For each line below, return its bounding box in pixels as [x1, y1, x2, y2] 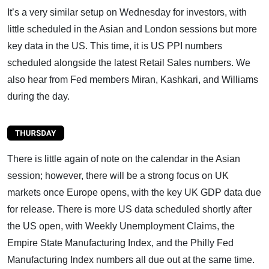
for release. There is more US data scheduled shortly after [7, 204, 252, 215]
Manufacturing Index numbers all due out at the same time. [7, 255, 255, 265]
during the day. [7, 91, 70, 102]
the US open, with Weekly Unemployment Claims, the [7, 221, 235, 232]
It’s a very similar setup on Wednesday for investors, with [7, 7, 247, 18]
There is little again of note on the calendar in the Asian [7, 154, 240, 165]
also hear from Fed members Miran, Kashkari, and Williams [7, 74, 258, 85]
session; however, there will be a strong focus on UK [7, 171, 229, 181]
